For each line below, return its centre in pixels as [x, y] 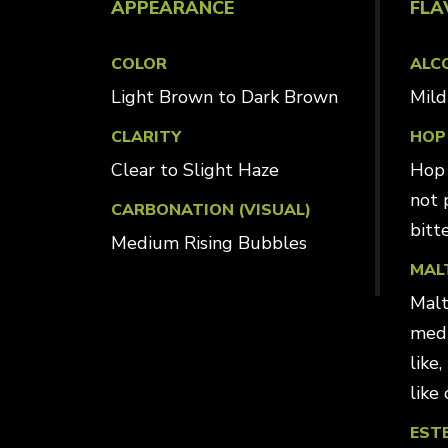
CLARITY [145, 137]
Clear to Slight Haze [194, 170]
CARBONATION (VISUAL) [210, 210]
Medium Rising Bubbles [208, 243]
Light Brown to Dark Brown [229, 97]
